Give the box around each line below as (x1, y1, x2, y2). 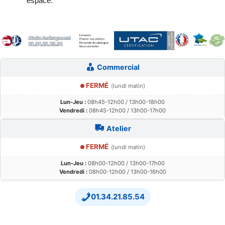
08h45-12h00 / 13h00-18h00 (86, 98, 165, 106)
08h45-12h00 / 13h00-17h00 (87, 107, 166, 115)
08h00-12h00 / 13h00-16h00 (87, 168, 166, 176)
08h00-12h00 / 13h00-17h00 (86, 160, 165, 167)
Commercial (95, 63, 140, 72)
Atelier (106, 124, 131, 133)
